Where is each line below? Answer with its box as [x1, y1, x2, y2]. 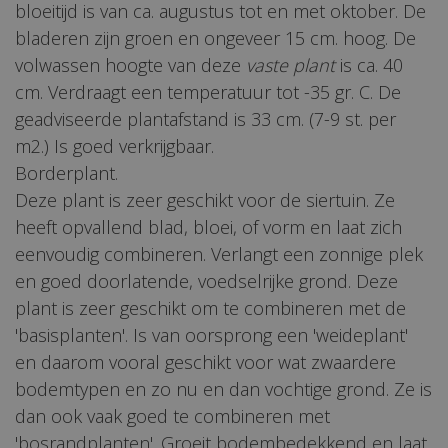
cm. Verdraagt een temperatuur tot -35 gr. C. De [15, 79, 401, 104]
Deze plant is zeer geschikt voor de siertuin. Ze [15, 187, 395, 212]
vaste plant [246, 52, 335, 77]
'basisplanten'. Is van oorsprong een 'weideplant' [15, 322, 408, 347]
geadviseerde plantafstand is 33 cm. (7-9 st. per [15, 106, 396, 131]
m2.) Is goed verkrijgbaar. [15, 133, 214, 158]
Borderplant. [15, 160, 118, 185]
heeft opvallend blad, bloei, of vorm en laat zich [15, 214, 402, 239]
